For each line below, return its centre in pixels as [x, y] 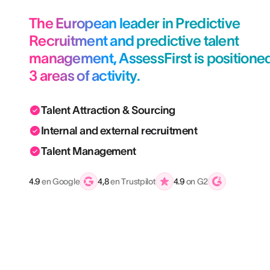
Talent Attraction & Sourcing [108, 110]
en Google [60, 181]
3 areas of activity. [85, 76]
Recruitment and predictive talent [134, 41]
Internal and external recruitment [119, 131]
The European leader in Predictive [135, 23]
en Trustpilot [132, 181]
